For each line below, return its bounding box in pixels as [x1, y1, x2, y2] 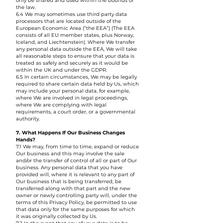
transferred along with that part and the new [16, 185, 130, 192]
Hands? [16, 136, 35, 143]
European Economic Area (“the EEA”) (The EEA [16, 25, 134, 31]
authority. [16, 115, 40, 122]
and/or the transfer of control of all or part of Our [16, 157, 137, 164]
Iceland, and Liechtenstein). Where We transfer [16, 39, 135, 45]
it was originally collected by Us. [16, 213, 97, 220]
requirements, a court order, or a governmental [16, 109, 135, 115]
